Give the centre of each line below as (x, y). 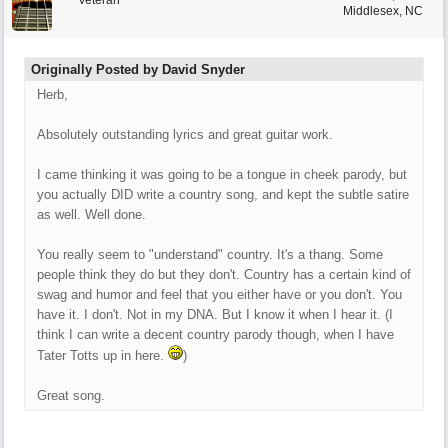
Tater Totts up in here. (102, 355)
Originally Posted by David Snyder (138, 69)
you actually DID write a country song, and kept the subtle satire (223, 194)
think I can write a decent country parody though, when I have (215, 334)
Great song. (71, 395)
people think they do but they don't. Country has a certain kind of (224, 274)
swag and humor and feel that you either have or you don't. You (219, 294)
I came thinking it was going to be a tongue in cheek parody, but (222, 174)
